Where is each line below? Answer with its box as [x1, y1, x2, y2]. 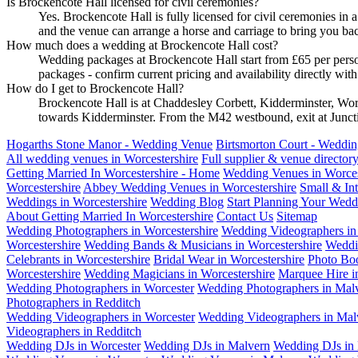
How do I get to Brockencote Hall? [6, 82, 184, 96]
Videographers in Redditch [6, 324, 141, 339]
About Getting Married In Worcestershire [6, 209, 213, 224]
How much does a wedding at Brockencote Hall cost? [6, 38, 278, 53]
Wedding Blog [150, 195, 224, 209]
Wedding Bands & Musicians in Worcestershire [84, 238, 322, 253]
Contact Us [217, 209, 273, 224]
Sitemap [276, 209, 317, 224]
